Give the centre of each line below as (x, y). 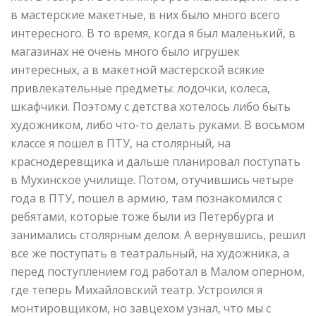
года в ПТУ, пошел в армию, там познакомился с (146, 199)
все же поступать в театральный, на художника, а (150, 254)
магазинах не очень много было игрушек (125, 52)
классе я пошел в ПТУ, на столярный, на (121, 144)
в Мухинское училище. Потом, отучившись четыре (152, 180)
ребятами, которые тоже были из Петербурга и (142, 217)
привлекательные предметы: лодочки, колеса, (140, 89)
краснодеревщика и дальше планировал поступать (156, 162)
